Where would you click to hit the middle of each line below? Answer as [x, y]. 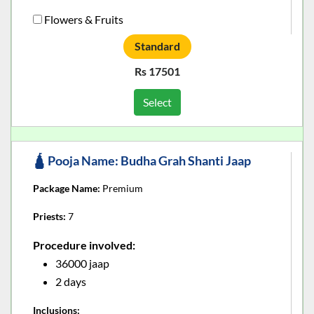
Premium [122, 188]
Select [157, 102]
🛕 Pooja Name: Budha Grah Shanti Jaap [142, 160]
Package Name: [67, 188]
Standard [157, 46]
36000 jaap [82, 263]
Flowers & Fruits [84, 19]
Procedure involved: [84, 245]
